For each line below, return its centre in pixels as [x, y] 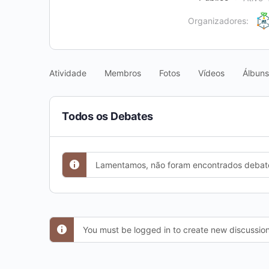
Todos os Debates [108, 116]
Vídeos [211, 73]
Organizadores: [218, 21]
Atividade [68, 73]
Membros [123, 73]
